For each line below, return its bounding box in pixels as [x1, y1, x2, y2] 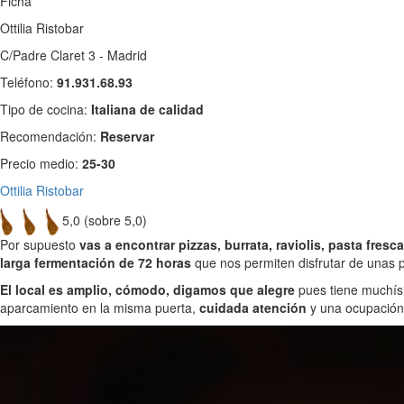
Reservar [100, 126, 154, 145]
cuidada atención [199, 298, 307, 317]
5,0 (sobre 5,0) [62, 210, 147, 229]
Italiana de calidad [91, 99, 204, 118]
